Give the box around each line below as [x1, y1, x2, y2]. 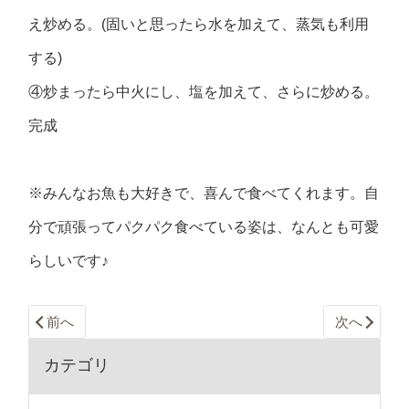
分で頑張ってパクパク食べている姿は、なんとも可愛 [28, 219, 380, 235]
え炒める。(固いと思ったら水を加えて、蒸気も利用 [28, 16, 370, 32]
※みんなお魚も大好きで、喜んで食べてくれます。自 [28, 185, 380, 201]
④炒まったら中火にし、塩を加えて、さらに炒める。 [28, 84, 380, 100]
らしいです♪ [28, 253, 110, 268]
